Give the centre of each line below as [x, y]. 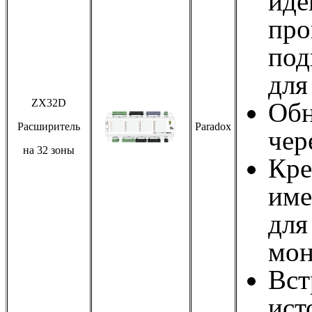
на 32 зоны [49, 150]
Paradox [213, 126]
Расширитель [49, 126]
